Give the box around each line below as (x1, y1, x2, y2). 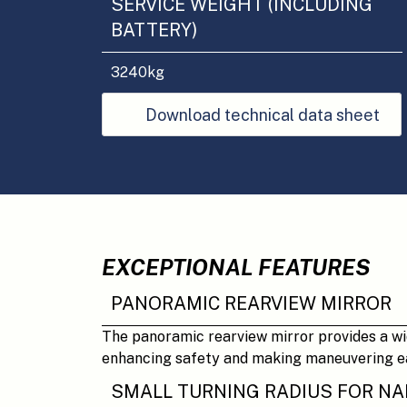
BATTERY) (111, 19, 198, 41)
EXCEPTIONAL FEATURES (102, 254, 371, 280)
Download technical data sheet (145, 104, 380, 124)
